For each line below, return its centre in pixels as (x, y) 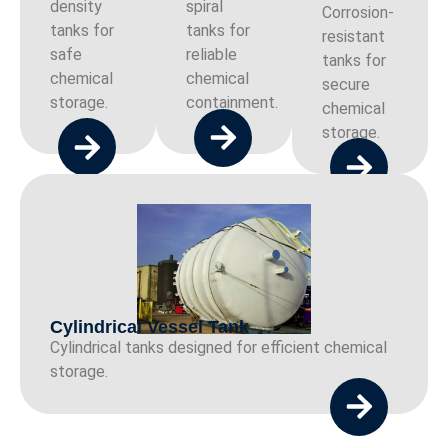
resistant (353, 36)
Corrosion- (358, 12)
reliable (211, 55)
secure (346, 84)
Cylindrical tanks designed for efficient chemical (218, 348)
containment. (232, 103)
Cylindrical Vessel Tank (149, 327)
